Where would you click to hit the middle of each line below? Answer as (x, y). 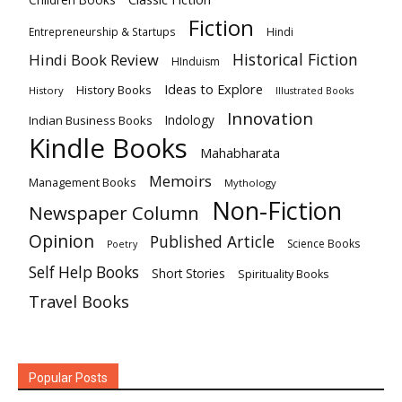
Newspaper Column (114, 213)
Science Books (323, 244)
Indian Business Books (91, 121)
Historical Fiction (295, 60)
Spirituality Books (283, 275)
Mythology (250, 183)
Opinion (61, 241)
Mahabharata (240, 153)
